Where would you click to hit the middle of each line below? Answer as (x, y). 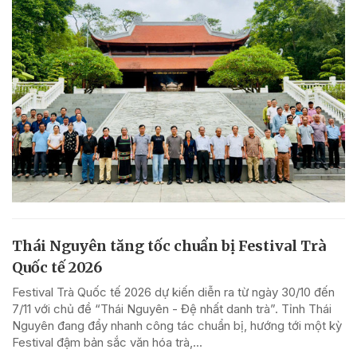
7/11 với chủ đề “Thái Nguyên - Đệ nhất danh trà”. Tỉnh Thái (172, 308)
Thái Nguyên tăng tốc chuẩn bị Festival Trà (169, 245)
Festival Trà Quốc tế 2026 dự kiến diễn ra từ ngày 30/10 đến (173, 292)
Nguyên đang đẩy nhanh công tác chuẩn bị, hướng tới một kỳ (177, 325)
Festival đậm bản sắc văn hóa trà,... (107, 342)
